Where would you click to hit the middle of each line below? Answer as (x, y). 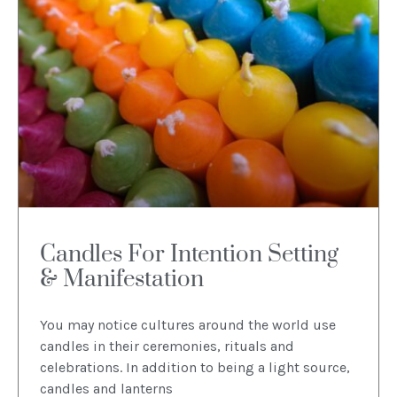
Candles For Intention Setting (189, 254)
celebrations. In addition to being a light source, (195, 367)
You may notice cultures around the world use (188, 324)
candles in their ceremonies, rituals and (167, 346)
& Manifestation (122, 279)
